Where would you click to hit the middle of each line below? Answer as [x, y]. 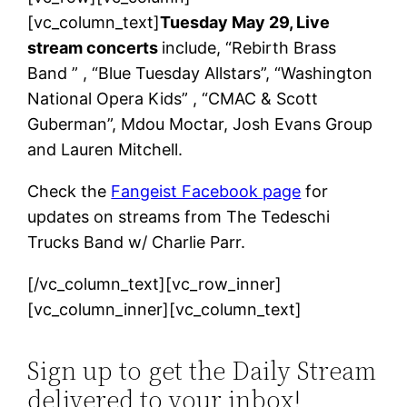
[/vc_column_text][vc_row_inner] [155, 283]
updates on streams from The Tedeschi [179, 216]
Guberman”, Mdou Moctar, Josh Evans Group [200, 124]
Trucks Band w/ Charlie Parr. [137, 242]
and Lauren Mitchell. [105, 149]
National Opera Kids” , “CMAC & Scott [173, 98]
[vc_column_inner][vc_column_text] [165, 309]
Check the [69, 191]
